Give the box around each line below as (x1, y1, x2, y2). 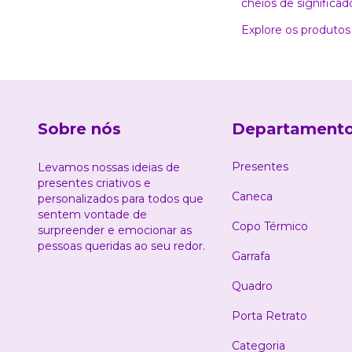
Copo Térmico (232, 219, 308, 233)
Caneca (232, 189, 273, 203)
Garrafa (232, 249, 270, 263)
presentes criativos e (38, 176, 151, 190)
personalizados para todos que (38, 192, 203, 206)
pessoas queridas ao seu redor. (38, 239, 205, 253)
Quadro (232, 279, 273, 293)
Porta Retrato (232, 309, 307, 323)
